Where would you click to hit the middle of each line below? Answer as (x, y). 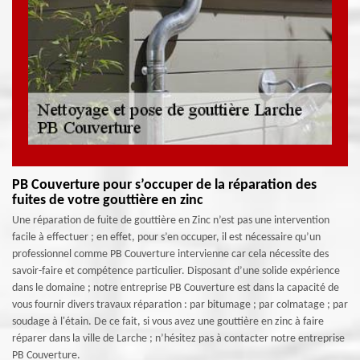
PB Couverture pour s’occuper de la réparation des (164, 185)
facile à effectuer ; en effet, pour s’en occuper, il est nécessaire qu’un (166, 237)
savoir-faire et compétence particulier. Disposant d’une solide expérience (176, 271)
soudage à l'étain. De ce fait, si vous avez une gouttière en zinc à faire (168, 322)
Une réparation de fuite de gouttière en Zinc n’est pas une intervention (171, 221)
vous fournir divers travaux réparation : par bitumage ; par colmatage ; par (180, 305)
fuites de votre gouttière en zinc (108, 200)
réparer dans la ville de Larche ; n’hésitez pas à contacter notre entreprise (178, 339)
